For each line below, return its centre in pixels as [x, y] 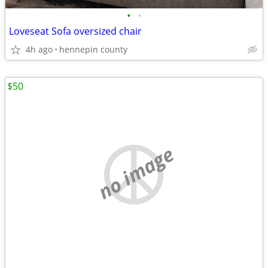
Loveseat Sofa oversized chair [75, 31]
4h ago [39, 49]
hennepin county [93, 49]
